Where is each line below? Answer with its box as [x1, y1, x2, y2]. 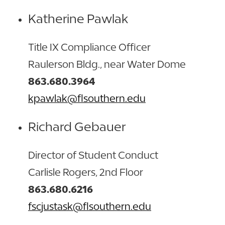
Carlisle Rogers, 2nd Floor [28, 166, 143, 178]
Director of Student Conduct [28, 149, 158, 161]
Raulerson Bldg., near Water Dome [28, 58, 186, 70]
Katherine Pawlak [28, 11, 128, 26]
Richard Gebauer [28, 119, 126, 134]
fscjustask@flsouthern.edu [28, 200, 151, 212]
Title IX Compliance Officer [28, 41, 151, 53]
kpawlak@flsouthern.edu [28, 92, 146, 104]
